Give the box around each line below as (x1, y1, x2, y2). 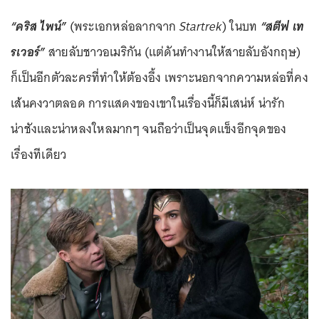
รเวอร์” (11, 41, 46, 63)
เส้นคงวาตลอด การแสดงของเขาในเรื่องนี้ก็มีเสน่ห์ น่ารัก (11, 93, 285, 115)
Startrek (179, 16, 222, 38)
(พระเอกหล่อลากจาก (66, 16, 179, 38)
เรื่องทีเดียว (11, 144, 67, 166)
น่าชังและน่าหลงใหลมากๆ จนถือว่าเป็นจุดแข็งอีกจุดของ (11, 118, 287, 140)
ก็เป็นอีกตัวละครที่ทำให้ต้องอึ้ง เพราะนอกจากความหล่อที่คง (11, 67, 308, 89)
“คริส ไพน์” (11, 16, 67, 38)
